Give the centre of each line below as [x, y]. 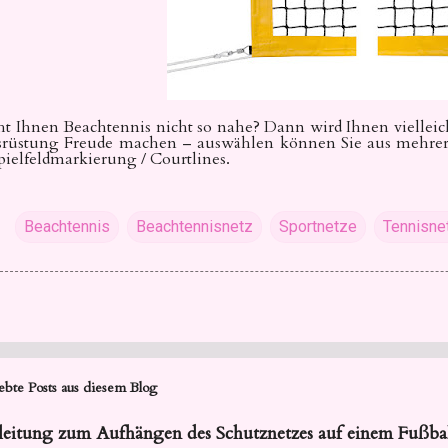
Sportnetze [318, 226]
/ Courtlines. [185, 159]
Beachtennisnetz [194, 226]
